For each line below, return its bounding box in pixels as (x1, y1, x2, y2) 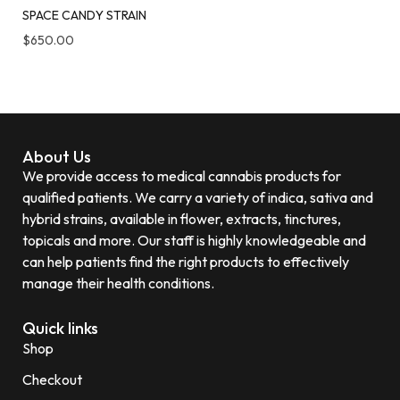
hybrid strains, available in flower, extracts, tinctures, (22, 209, 341, 228)
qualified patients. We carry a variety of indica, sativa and (22, 187, 373, 206)
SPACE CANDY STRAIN (22, 6, 146, 23)
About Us (22, 146, 91, 167)
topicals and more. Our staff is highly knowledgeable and (22, 230, 366, 249)
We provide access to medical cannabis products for (22, 166, 341, 185)
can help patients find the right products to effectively (22, 252, 349, 271)
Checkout (22, 370, 82, 388)
